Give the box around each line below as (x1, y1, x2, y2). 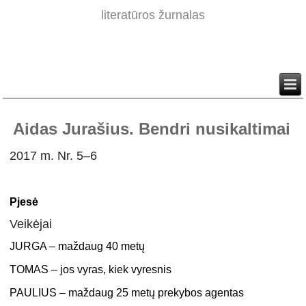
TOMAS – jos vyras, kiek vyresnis (10, 264, 172, 276)
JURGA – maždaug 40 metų (10, 240, 145, 253)
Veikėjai (10, 217, 53, 232)
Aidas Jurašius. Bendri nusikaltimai (13, 120, 291, 139)
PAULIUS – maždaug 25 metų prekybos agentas (10, 287, 245, 299)
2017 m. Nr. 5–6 (10, 149, 98, 163)
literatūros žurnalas (101, 8, 205, 23)
